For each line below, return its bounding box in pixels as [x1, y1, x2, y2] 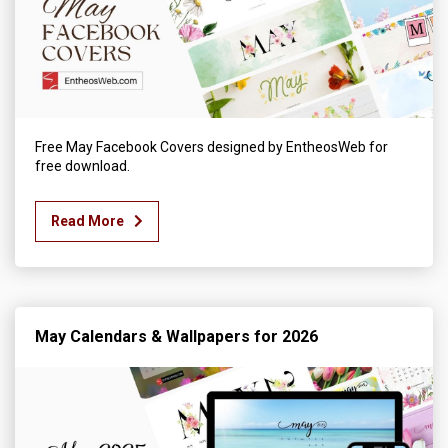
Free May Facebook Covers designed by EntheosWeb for [35, 139, 388, 156]
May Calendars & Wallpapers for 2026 [35, 327, 318, 347]
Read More [51, 213, 124, 230]
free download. [35, 158, 130, 175]
